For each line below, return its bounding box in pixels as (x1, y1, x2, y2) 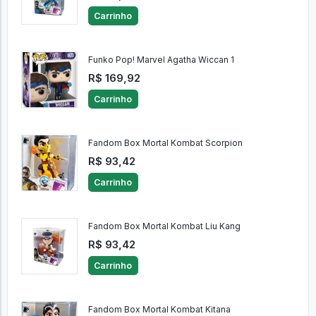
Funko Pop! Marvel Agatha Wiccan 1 (87, 54, 234, 66)
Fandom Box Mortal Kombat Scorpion (87, 138, 243, 149)
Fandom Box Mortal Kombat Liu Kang (87, 221, 241, 232)
